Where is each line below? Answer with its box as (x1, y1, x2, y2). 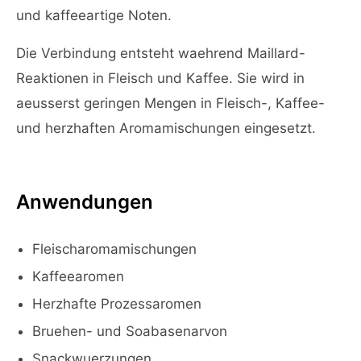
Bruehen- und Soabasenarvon (32, 323, 227, 339)
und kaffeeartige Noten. (16, 7, 172, 23)
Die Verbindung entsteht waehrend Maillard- (16, 45, 305, 61)
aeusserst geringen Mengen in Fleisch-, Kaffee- (16, 95, 325, 111)
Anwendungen (16, 190, 153, 214)
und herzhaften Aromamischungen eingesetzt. (16, 120, 316, 136)
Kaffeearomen (32, 268, 124, 284)
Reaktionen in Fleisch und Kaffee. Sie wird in (16, 70, 305, 86)
